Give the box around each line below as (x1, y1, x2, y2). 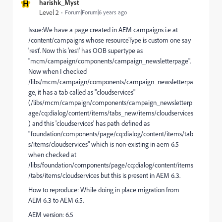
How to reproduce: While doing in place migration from (28, 185, 179, 194)
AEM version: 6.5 (28, 210, 73, 219)
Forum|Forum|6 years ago (65, 8, 127, 16)
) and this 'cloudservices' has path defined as (28, 119, 150, 128)
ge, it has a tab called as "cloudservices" (28, 88, 135, 97)
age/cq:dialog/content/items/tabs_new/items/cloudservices (28, 109, 193, 117)
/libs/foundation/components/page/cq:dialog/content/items (28, 161, 193, 169)
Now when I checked (28, 67, 87, 76)
